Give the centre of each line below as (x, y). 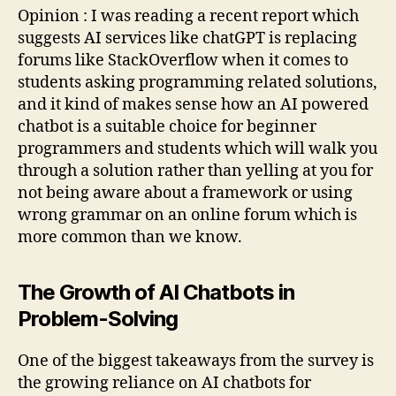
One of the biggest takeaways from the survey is (196, 361)
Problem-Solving (98, 318)
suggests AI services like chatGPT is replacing (187, 38)
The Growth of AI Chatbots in (156, 292)
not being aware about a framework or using (185, 193)
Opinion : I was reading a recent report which (188, 16)
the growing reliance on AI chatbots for (164, 383)
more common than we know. (132, 237)
